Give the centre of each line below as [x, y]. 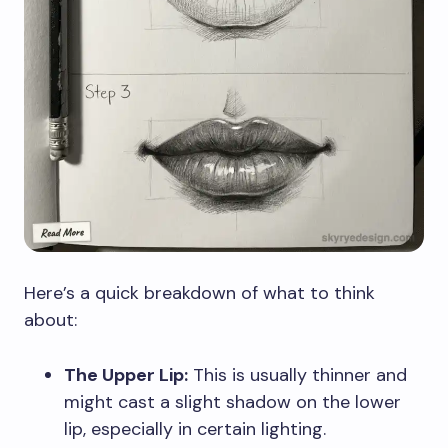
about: [50, 319]
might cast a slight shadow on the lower [232, 401]
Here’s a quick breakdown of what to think [199, 292]
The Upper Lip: [126, 374]
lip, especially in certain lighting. [195, 428]
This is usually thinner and [297, 374]
